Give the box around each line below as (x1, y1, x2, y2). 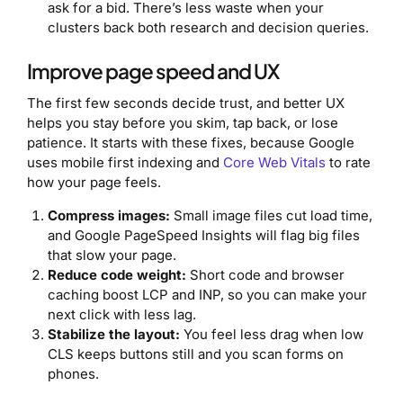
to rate (326, 154, 371, 172)
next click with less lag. (47, 306, 196, 324)
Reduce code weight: (47, 266, 186, 284)
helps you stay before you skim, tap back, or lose (27, 114, 338, 132)
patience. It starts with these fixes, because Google (27, 134, 354, 152)
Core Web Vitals (223, 154, 326, 172)
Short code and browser (185, 266, 345, 284)
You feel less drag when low (179, 326, 363, 344)
